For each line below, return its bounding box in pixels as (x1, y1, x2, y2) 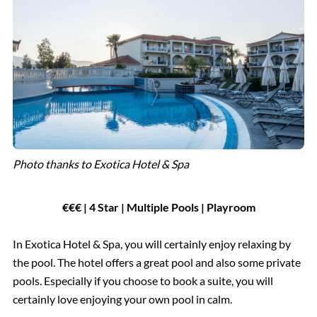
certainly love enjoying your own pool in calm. (12, 292, 232, 306)
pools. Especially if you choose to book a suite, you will (12, 273, 273, 287)
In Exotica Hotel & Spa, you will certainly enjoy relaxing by (12, 236, 291, 250)
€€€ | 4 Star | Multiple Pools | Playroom (62, 200, 255, 214)
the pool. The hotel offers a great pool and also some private (12, 255, 301, 269)
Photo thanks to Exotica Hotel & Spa (13, 156, 189, 171)
